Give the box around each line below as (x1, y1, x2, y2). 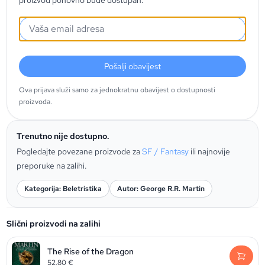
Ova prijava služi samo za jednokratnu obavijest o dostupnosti (19, 85, 216, 95)
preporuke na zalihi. (17, 160, 88, 171)
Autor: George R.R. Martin (117, 184, 205, 193)
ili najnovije (190, 146, 231, 157)
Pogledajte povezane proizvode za (17, 146, 143, 157)
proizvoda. (19, 97, 53, 106)
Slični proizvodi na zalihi (7, 218, 101, 229)
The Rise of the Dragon (47, 245, 134, 257)
